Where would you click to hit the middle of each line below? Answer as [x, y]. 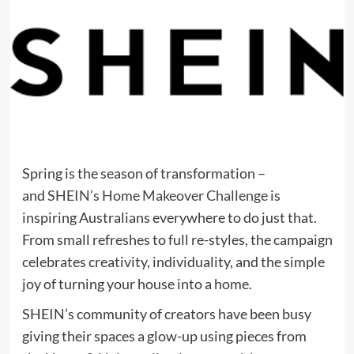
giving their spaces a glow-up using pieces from [164, 336]
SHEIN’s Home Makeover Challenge [157, 196]
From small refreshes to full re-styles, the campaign [177, 240]
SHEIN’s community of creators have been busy [166, 314]
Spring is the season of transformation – [143, 173]
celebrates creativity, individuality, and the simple [173, 262]
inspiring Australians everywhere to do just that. [169, 218]
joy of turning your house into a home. [137, 284]
